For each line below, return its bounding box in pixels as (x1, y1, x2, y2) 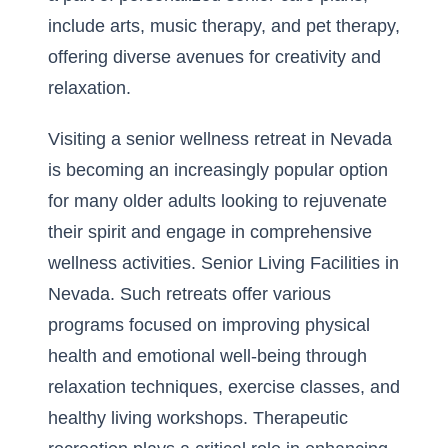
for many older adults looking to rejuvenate (48, 191, 387, 211)
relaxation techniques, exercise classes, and (48, 377, 400, 397)
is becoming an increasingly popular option (48, 160, 388, 180)
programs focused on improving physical (48, 315, 370, 335)
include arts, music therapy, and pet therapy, (48, 16, 400, 36)
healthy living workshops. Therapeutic (48, 408, 348, 428)
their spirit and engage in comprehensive (48, 222, 372, 242)
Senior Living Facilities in (201, 253, 399, 273)
